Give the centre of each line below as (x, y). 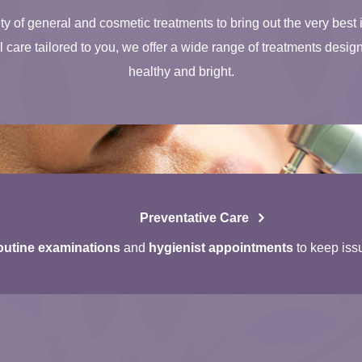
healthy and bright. (181, 71)
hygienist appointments (221, 247)
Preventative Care (194, 217)
